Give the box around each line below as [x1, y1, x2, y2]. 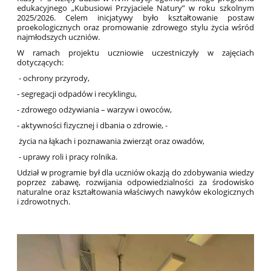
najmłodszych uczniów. [17, 31, 100, 42]
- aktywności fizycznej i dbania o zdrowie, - [17, 119, 168, 131]
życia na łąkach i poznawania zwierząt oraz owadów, [17, 135, 205, 146]
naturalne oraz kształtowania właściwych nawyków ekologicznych [17, 186, 254, 197]
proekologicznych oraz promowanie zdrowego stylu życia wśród [17, 21, 254, 33]
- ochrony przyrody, [17, 72, 90, 83]
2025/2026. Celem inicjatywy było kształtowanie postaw [17, 11, 254, 23]
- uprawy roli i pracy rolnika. [17, 151, 118, 162]
